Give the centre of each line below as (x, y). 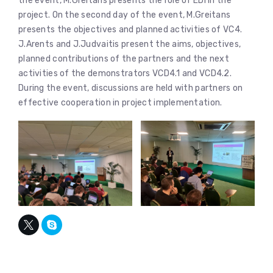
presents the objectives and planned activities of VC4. (130, 29)
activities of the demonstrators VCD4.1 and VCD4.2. (125, 73)
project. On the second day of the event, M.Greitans (125, 15)
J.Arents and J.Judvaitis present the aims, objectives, (130, 44)
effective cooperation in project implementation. (120, 102)
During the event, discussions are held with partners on (131, 88)
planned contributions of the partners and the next (124, 58)
